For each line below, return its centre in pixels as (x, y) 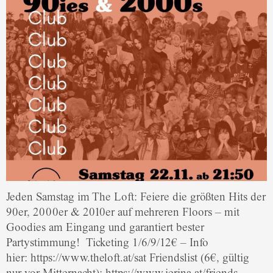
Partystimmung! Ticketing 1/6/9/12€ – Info (107, 243)
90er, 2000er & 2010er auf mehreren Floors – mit (123, 212)
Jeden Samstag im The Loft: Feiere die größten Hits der (136, 197)
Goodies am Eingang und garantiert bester (105, 228)
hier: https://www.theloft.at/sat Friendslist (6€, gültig (128, 258)
